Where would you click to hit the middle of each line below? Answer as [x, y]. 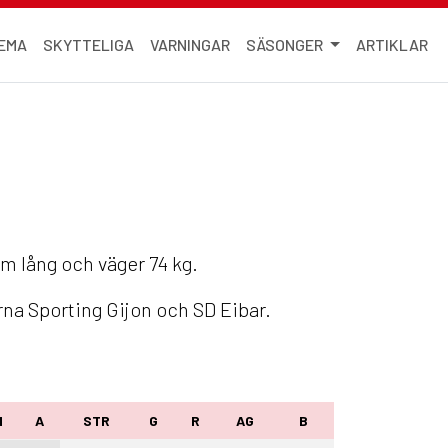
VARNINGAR [190, 44]
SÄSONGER [286, 44]
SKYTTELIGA [89, 44]
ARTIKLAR [392, 44]
